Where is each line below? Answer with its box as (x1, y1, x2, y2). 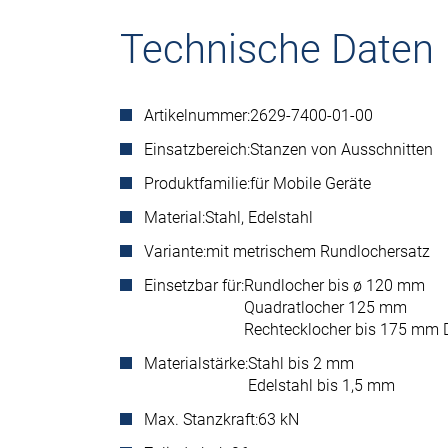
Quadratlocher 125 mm (244, 298, 407, 317)
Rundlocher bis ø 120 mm (244, 276, 425, 295)
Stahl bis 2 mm (248, 354, 354, 373)
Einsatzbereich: (144, 140, 250, 159)
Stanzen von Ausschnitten (250, 140, 433, 159)
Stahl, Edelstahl (205, 208, 313, 227)
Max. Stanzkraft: (144, 410, 258, 429)
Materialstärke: (144, 354, 248, 373)
